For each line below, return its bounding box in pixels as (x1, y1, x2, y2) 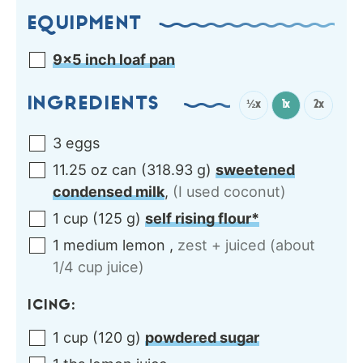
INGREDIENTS (28, 95, 160, 115)
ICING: (28, 298, 77, 313)
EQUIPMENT (28, 15, 143, 35)
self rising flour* (145, 209, 259, 227)
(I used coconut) (173, 182, 286, 200)
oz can (91, 160, 137, 178)
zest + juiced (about (177, 236, 315, 254)
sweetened (216, 160, 295, 178)
